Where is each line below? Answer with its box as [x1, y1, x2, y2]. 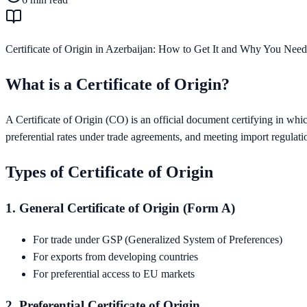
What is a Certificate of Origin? [5, 75, 230, 93]
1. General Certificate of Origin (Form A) [5, 201, 235, 216]
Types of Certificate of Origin [5, 162, 213, 181]
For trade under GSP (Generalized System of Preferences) [33, 234, 282, 246]
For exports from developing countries [33, 251, 198, 263]
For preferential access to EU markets [33, 268, 195, 280]
